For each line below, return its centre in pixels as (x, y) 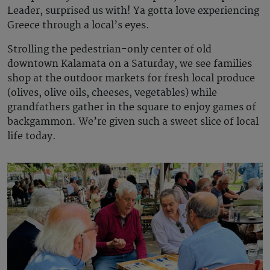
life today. (34, 137)
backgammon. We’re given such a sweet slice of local (133, 122)
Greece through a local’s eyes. (80, 26)
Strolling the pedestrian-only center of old (109, 50)
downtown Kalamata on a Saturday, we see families (130, 64)
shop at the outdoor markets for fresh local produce (131, 79)
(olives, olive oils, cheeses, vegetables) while (112, 93)
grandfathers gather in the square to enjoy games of (132, 108)
